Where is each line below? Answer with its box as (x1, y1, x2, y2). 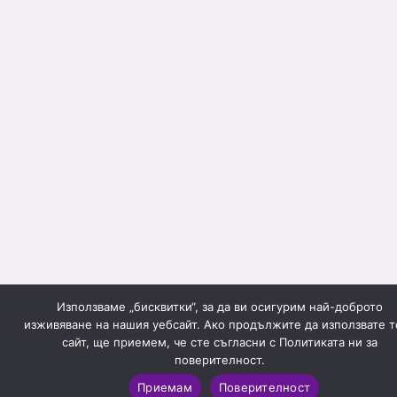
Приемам (137, 379, 192, 394)
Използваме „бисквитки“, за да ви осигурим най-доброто (56, 300, 383, 314)
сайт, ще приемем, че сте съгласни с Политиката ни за (61, 335, 378, 349)
